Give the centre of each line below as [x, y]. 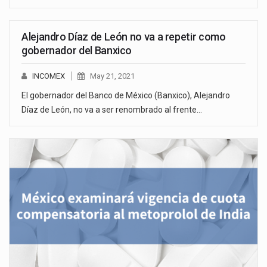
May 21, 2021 [112, 76]
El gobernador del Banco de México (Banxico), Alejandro [126, 96]
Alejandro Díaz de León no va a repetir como [124, 37]
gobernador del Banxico [77, 51]
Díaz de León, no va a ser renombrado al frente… [112, 110]
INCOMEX [49, 76]
